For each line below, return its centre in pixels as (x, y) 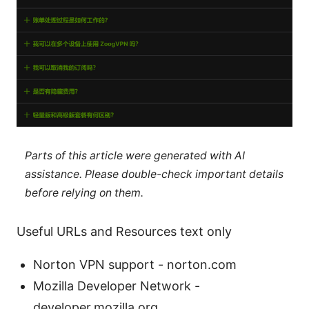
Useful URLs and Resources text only (124, 231)
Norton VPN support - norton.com (135, 264)
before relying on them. (84, 193)
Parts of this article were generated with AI (134, 156)
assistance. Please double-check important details (154, 175)
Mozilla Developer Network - (117, 286)
